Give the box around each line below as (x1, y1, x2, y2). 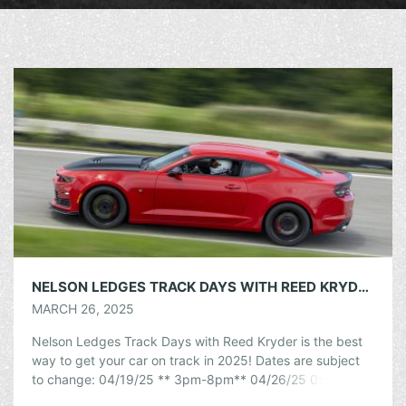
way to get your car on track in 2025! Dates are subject (32, 353, 360, 368)
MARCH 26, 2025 (32, 301, 134, 316)
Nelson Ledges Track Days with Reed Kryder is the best (32, 333, 362, 349)
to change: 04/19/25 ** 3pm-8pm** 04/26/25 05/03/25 (32, 372, 367, 387)
